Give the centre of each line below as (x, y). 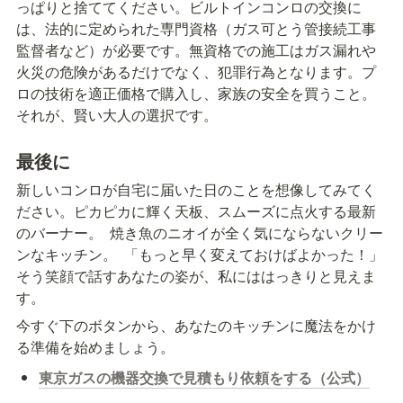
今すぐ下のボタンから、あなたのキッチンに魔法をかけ (196, 325)
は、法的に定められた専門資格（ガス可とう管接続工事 (196, 28)
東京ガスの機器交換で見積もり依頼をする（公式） (205, 377)
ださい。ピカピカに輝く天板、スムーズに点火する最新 (196, 210)
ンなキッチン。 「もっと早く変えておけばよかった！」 (200, 254)
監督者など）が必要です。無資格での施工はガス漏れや (196, 49)
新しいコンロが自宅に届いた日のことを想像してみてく (196, 189)
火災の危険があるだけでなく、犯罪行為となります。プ (196, 71)
